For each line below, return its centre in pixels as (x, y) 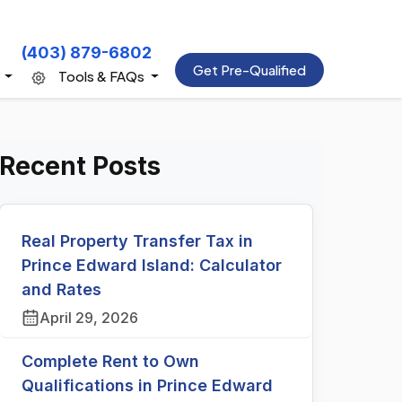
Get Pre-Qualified (249, 70)
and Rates (61, 289)
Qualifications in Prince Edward (147, 385)
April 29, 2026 (89, 318)
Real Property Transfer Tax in (137, 241)
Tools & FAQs (102, 76)
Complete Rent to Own (110, 361)
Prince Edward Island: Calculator (152, 265)
